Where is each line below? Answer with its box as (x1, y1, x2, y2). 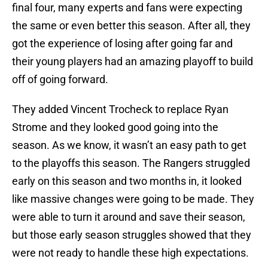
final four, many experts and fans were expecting (12, 1, 242, 14)
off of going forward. (12, 73, 108, 86)
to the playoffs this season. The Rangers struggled (12, 157, 250, 170)
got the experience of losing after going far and (12, 37, 233, 50)
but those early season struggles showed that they (12, 229, 251, 242)
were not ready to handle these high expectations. (12, 246, 249, 260)
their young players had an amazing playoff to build (12, 55, 253, 68)
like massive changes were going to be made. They (12, 193, 254, 206)
